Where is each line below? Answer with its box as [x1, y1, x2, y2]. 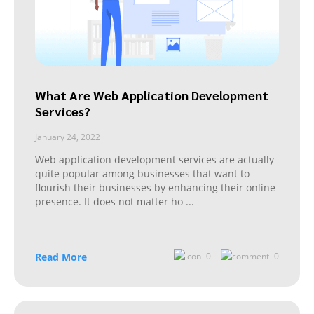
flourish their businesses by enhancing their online [35, 180, 275, 194]
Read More [35, 250, 87, 264]
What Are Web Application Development [35, 86, 268, 103]
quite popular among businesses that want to [35, 166, 250, 180]
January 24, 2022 [35, 130, 100, 143]
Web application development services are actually [35, 152, 274, 166]
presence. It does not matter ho [35, 194, 186, 208]
